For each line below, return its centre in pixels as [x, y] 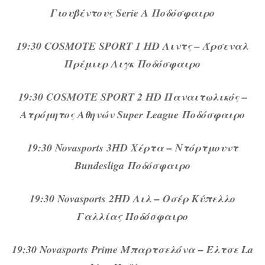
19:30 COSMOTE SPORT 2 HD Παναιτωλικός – [132, 97]
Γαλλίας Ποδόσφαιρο [132, 216]
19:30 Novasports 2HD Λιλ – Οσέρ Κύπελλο [132, 199]
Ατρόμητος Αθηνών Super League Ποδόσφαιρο [132, 115]
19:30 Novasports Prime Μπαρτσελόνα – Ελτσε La [132, 250]
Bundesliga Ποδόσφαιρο [132, 166]
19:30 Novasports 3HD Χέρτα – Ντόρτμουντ [132, 148]
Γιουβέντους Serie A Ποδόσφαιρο [132, 13]
